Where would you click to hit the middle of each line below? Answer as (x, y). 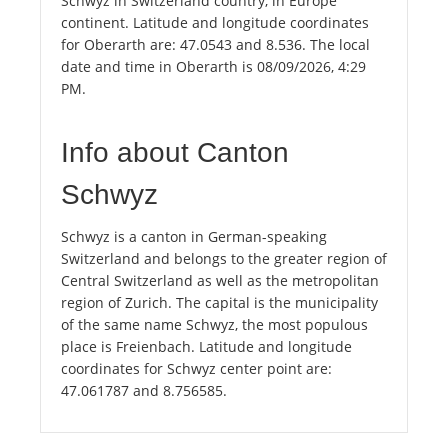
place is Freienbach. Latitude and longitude (206, 347)
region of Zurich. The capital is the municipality (219, 303)
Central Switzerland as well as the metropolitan (220, 281)
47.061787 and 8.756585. (144, 391)
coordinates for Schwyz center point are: (196, 369)
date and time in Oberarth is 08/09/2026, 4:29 (213, 67)
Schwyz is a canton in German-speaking (194, 237)
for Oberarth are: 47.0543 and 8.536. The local (215, 45)
